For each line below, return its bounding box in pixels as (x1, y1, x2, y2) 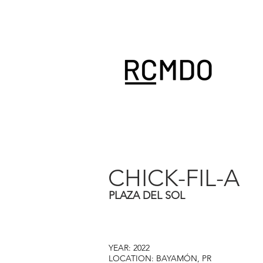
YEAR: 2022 (109, 242, 150, 253)
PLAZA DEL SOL (109, 189, 185, 202)
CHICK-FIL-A (108, 164, 240, 192)
